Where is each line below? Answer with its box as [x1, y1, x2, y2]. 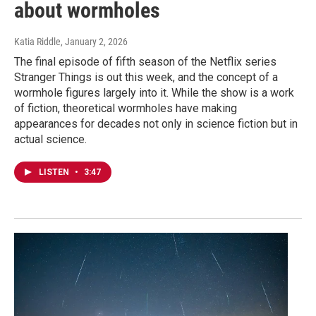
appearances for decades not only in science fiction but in [14, 117, 298, 131]
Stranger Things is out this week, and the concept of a [14, 71, 278, 85]
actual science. [14, 133, 87, 147]
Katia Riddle [14, 36, 61, 48]
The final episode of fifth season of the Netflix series [14, 55, 276, 69]
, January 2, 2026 [61, 36, 128, 48]
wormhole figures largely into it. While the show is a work [14, 86, 294, 100]
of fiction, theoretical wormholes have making [14, 102, 237, 116]
